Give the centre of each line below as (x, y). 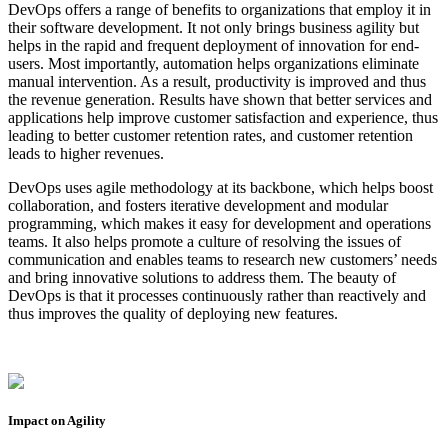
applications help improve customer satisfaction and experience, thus (223, 117)
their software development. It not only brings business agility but (213, 27)
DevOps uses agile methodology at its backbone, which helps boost (220, 187)
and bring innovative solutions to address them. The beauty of (202, 277)
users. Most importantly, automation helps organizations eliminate (213, 63)
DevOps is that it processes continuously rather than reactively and (217, 295)
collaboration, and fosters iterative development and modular (198, 205)
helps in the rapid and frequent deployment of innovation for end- (213, 45)
